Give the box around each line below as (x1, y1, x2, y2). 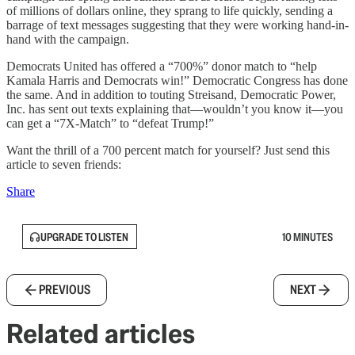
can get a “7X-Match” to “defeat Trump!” (6, 116, 214, 130)
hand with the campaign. (6, 32, 129, 46)
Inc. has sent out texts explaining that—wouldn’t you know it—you (6, 102, 343, 116)
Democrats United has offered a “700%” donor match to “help (6, 59, 317, 73)
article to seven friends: (6, 158, 121, 171)
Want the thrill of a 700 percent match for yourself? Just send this (6, 143, 330, 157)
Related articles (6, 316, 195, 351)
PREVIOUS (39, 281, 90, 298)
